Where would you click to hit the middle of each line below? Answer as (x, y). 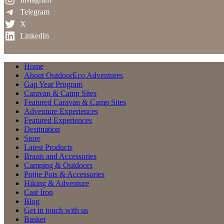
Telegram (34, 12)
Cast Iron (38, 192)
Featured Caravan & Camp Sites (75, 102)
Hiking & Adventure (56, 183)
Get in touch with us (56, 210)
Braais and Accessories (60, 156)
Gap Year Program (53, 84)
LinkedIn (34, 36)
